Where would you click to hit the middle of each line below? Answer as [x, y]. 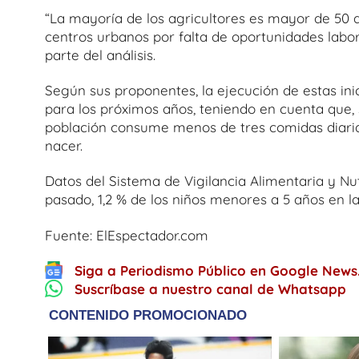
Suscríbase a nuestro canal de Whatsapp [210, 288]
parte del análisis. [100, 54]
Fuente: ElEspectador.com [127, 235]
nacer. [64, 145]
